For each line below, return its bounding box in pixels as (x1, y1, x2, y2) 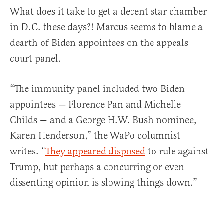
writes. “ (10, 145, 45, 158)
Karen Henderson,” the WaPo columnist (10, 130, 180, 142)
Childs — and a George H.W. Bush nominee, (10, 114, 197, 127)
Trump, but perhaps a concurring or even (10, 161, 184, 174)
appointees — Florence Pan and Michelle (10, 98, 181, 111)
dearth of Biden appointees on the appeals (10, 37, 188, 49)
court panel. (10, 52, 64, 65)
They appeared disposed (45, 145, 145, 158)
